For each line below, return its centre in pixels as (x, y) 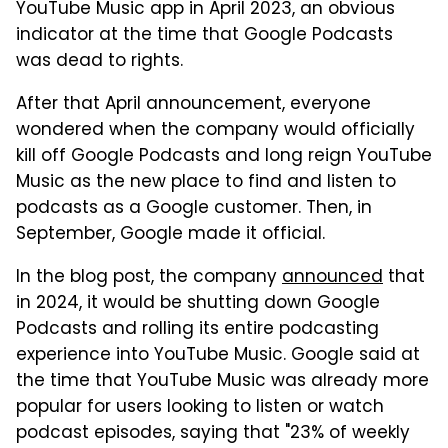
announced (332, 277)
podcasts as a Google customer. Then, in (194, 208)
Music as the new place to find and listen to (206, 182)
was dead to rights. (99, 61)
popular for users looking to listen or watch (200, 407)
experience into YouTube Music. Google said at (218, 355)
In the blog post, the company (149, 277)
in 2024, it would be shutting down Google (198, 303)
